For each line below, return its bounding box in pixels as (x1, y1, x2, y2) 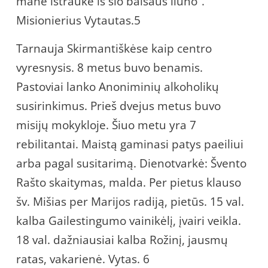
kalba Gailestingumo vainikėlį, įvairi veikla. (16, 212, 241, 229)
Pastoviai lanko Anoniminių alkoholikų (16, 78, 219, 95)
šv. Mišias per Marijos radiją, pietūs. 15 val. (16, 193, 244, 209)
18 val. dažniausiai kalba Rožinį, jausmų (16, 232, 228, 248)
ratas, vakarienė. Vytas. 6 (16, 251, 150, 267)
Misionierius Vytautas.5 (16, 12, 141, 28)
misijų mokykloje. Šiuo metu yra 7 (16, 117, 196, 133)
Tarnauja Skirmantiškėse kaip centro (16, 40, 212, 56)
